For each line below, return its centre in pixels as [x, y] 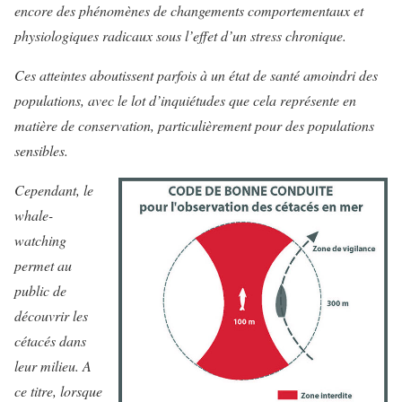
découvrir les [51, 316]
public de [40, 291]
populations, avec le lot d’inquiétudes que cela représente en [185, 100]
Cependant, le [54, 190]
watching [40, 240]
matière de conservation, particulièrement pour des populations [194, 126]
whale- [34, 215]
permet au [43, 266]
